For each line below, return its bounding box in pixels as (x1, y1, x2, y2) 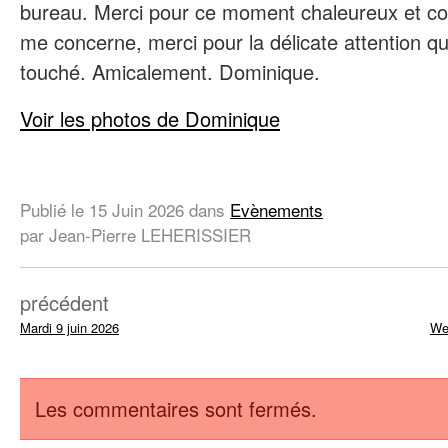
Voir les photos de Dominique (20, 103, 280, 133)
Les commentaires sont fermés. (35, 394, 317, 424)
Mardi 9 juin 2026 (20, 318, 119, 338)
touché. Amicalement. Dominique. (20, 56, 320, 86)
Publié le (20, 197, 89, 223)
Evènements (230, 197, 323, 223)
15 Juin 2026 (89, 197, 184, 223)
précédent (20, 288, 109, 318)
